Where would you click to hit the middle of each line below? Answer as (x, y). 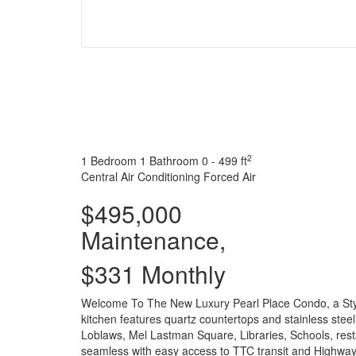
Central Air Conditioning (141, 176)
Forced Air (230, 176)
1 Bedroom (109, 160)
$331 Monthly (153, 273)
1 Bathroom (169, 160)
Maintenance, (153, 239)
